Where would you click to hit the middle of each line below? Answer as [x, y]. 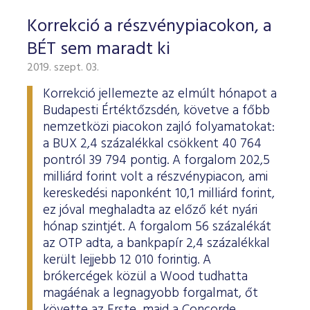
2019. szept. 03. [63, 68]
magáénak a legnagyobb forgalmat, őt [151, 293]
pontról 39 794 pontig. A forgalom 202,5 [156, 161]
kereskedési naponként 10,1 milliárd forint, [159, 194]
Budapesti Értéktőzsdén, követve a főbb [156, 111]
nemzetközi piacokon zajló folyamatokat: [159, 127]
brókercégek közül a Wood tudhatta [145, 277]
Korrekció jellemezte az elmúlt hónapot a [160, 94]
